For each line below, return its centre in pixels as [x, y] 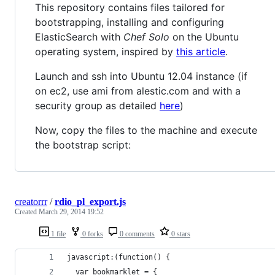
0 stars [180, 234]
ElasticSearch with [79, 37]
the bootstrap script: [83, 145]
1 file [57, 234]
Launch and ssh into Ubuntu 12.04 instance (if [141, 76]
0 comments [136, 234]
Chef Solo [146, 37]
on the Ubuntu [204, 37]
